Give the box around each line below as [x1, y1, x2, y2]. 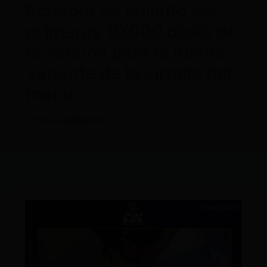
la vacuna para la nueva [26, 41, 225, 63]
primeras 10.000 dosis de [26, 20, 237, 42]
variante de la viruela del [26, 62, 232, 83]
